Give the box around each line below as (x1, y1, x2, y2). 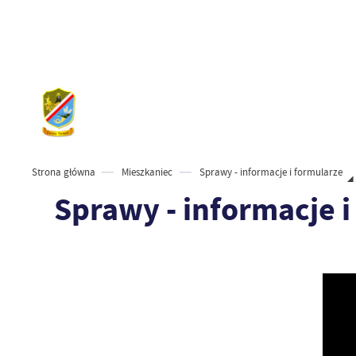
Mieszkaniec (122, 165, 173, 179)
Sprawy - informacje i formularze (199, 165, 343, 179)
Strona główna (31, 165, 95, 179)
